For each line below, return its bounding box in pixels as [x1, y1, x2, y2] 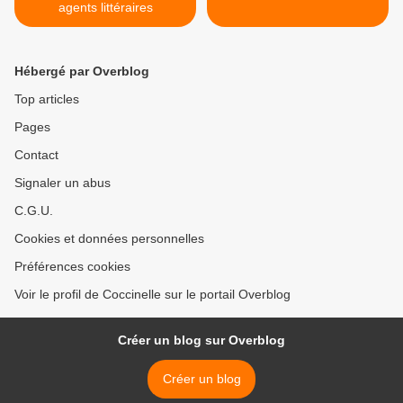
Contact [14, 148, 58, 163]
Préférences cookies [14, 259, 130, 274]
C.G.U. [14, 203, 53, 219]
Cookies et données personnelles [14, 231, 204, 246]
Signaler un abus [14, 175, 111, 191]
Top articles [14, 92, 79, 107]
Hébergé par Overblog [14, 64, 149, 79]
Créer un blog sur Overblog [118, 333, 285, 348]
